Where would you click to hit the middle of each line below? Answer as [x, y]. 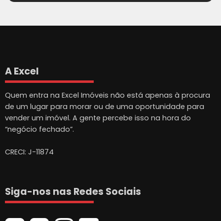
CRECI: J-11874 [29, 152]
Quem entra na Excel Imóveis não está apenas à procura [108, 95]
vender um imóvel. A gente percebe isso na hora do [98, 118]
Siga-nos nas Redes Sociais [73, 192]
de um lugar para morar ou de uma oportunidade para [105, 107]
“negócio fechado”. [39, 129]
